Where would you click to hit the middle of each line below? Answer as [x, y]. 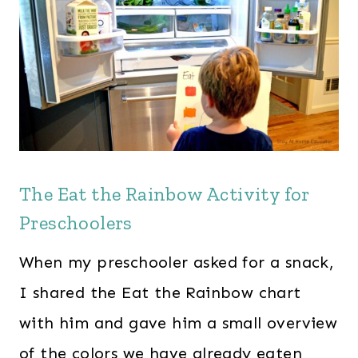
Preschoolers [76, 223]
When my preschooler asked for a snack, [177, 263]
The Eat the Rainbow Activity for [165, 194]
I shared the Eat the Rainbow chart [160, 293]
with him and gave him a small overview [179, 323]
